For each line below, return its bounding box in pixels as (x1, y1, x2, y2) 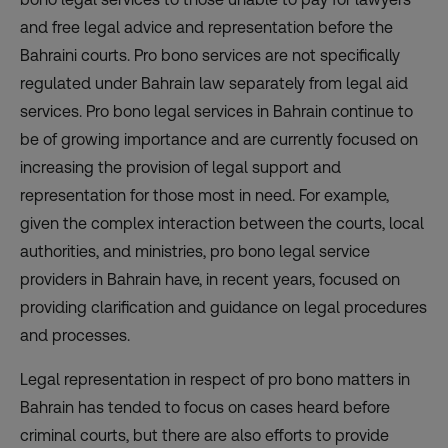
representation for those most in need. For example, (20, 185, 389, 205)
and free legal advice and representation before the (20, 17, 393, 37)
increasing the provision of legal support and (20, 157, 341, 177)
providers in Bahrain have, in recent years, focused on (20, 269, 400, 289)
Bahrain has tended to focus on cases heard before (20, 397, 390, 417)
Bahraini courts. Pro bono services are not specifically (20, 45, 400, 65)
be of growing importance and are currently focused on (20, 129, 418, 149)
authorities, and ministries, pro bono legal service (20, 241, 370, 261)
